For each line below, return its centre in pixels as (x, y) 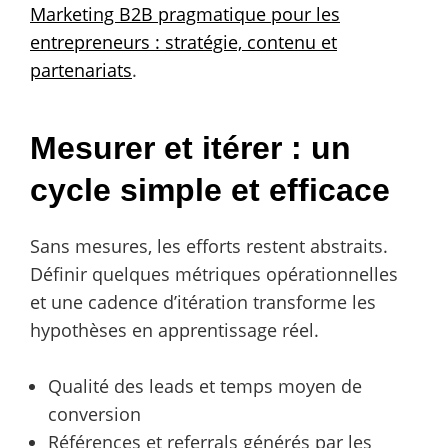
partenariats (81, 69)
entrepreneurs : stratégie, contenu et (183, 41)
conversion (94, 413)
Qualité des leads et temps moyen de (205, 385)
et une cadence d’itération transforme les (203, 301)
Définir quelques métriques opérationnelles (214, 273)
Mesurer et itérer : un (190, 147)
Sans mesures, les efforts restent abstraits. (209, 245)
